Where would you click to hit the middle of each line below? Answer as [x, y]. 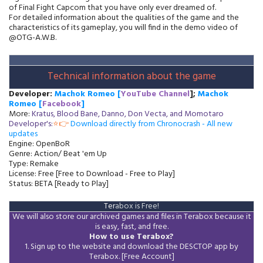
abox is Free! [137, 206]
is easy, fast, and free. [131, 227]
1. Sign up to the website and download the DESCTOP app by [131, 247]
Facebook [62, 104]
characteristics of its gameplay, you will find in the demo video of [123, 28]
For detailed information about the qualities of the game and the [124, 18]
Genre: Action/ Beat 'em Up [58, 154]
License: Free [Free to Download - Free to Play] [92, 174]
